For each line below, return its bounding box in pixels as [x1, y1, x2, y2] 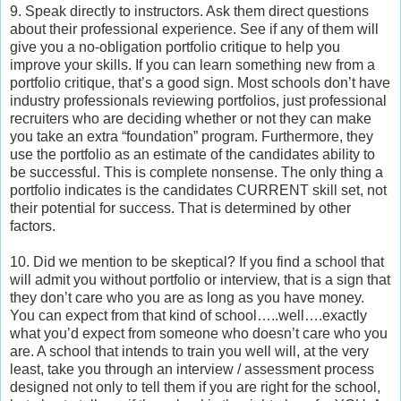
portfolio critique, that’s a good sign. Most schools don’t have [10, 74, 390, 90]
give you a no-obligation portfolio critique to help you [10, 38, 340, 55]
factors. [10, 218, 55, 234]
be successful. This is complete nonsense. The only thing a [10, 164, 383, 180]
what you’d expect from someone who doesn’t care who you [10, 325, 388, 341]
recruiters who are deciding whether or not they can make [10, 110, 371, 126]
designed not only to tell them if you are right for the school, [10, 379, 380, 395]
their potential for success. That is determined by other [10, 200, 351, 216]
